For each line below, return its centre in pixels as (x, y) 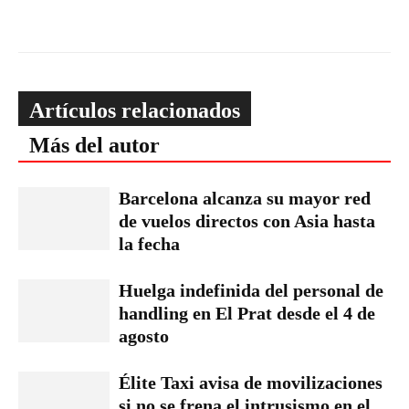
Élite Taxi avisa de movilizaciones (251, 383)
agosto (144, 336)
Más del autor (94, 145)
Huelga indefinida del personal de (251, 290)
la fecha (149, 244)
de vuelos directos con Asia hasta (247, 221)
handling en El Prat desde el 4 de (247, 313)
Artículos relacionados (135, 110)
